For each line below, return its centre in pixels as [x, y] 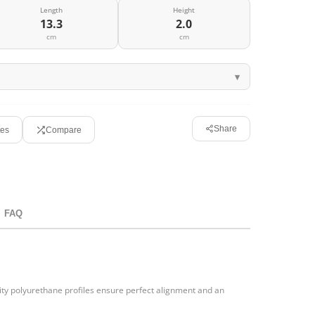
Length [52, 10]
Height [184, 10]
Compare [64, 130]
